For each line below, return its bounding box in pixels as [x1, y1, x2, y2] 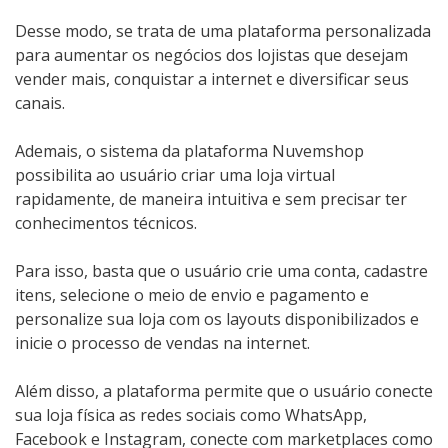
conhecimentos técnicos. [15, 211, 197, 234]
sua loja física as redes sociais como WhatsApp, [15, 403, 367, 426]
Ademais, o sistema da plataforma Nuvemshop [15, 139, 364, 162]
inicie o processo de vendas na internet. [15, 331, 310, 354]
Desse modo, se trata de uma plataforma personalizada [15, 19, 431, 42]
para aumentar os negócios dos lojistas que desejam [15, 43, 408, 66]
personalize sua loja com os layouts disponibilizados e [15, 307, 419, 330]
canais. [15, 91, 65, 114]
